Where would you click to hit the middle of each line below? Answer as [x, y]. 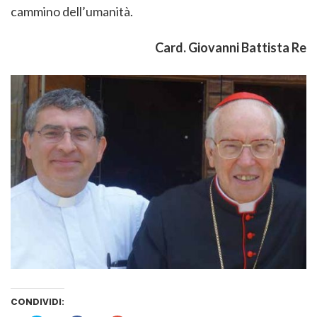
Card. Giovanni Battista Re [231, 47]
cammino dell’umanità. [72, 11]
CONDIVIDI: [38, 302]
